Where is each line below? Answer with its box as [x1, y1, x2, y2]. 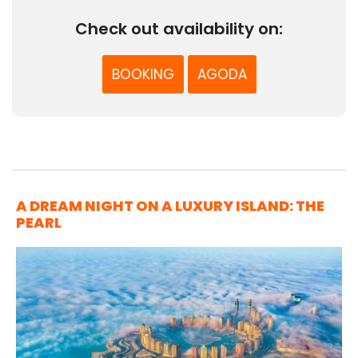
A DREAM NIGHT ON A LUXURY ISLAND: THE [16, 195, 324, 216]
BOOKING [111, 64, 174, 84]
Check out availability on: [75, 17, 283, 40]
